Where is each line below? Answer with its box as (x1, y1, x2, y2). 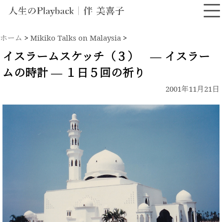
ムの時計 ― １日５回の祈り (2, 65, 145, 80)
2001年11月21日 (166, 84, 220, 94)
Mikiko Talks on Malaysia (30, 33, 121, 43)
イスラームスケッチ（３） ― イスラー (2, 49, 210, 64)
